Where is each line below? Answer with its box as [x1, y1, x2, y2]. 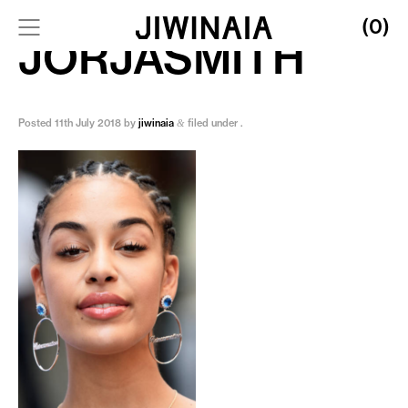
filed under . [185, 117, 243, 130]
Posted [18, 117, 55, 130]
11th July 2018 [55, 117, 121, 130]
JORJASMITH [18, 31, 305, 86]
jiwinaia [138, 117, 174, 130]
